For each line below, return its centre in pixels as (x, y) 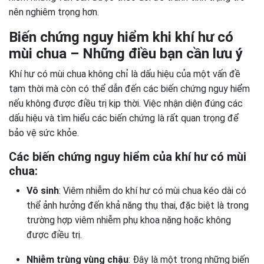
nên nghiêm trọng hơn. (54, 12)
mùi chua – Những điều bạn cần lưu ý (126, 54)
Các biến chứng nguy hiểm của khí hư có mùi (128, 157)
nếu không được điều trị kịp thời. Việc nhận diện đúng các (126, 103)
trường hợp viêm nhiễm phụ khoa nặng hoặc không (129, 220)
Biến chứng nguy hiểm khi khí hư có (121, 37)
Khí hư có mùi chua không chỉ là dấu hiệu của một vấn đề (125, 74)
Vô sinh (43, 191)
